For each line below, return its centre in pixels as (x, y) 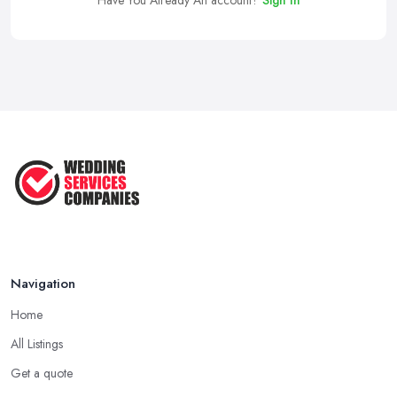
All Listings (37, 343)
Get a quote (42, 373)
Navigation (43, 283)
